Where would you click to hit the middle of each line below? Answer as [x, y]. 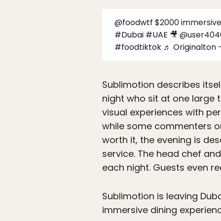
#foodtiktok [138, 47]
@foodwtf [134, 23]
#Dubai [129, 35]
